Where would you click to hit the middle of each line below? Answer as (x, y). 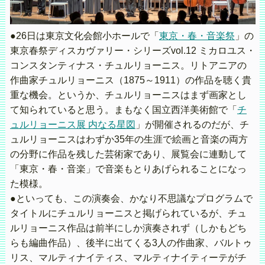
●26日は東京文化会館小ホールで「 (84, 36)
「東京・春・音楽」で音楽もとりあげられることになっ (128, 169)
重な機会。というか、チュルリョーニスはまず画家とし (128, 95)
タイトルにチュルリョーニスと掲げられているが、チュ (128, 214)
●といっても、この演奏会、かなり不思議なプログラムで (131, 199)
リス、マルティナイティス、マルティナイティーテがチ (128, 258)
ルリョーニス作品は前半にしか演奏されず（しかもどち (128, 228)
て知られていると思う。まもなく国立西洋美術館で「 (123, 110)
